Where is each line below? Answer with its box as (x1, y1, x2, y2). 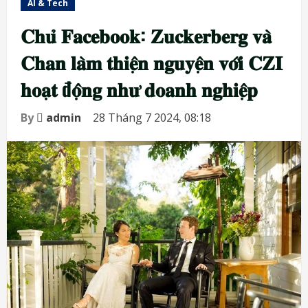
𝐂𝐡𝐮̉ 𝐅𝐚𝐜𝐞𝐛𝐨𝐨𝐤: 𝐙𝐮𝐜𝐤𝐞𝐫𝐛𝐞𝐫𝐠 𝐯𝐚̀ (21, 20, 272, 49)
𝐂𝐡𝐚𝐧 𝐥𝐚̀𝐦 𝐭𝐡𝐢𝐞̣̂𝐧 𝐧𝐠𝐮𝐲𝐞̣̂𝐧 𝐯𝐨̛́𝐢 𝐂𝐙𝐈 (21, 47, 283, 76)
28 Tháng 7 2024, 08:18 (93, 109, 214, 125)
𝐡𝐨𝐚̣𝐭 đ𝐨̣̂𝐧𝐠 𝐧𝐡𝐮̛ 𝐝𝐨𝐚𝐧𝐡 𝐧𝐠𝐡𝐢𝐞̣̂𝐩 (21, 74, 258, 102)
